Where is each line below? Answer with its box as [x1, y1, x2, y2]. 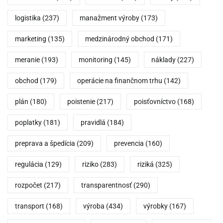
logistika [15, 14, 41, 22]
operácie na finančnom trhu [77, 77, 162, 85]
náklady [151, 56, 176, 64]
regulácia [15, 160, 43, 169]
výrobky [143, 202, 168, 211]
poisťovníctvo [134, 98, 176, 106]
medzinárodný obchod [85, 35, 154, 43]
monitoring [79, 56, 112, 64]
